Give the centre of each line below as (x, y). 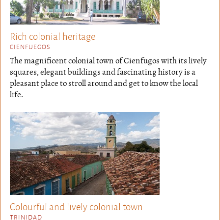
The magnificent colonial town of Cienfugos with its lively (108, 61)
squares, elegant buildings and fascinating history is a (103, 72)
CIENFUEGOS (30, 46)
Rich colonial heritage (53, 35)
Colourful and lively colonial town (76, 206)
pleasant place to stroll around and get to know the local (104, 83)
